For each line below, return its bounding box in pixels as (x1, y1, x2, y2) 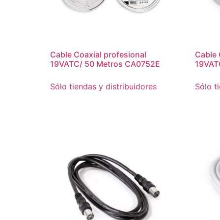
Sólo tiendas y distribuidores (50, 82, 157, 92)
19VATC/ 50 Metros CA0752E (50, 59, 160, 69)
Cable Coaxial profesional (50, 50, 146, 60)
